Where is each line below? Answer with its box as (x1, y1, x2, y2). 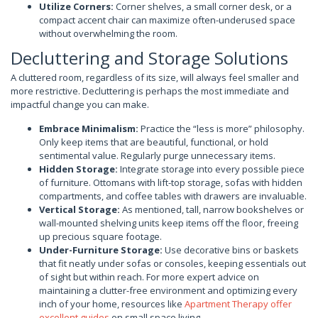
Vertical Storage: (39, 202, 120, 216)
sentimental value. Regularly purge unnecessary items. (39, 148, 275, 162)
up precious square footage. (39, 229, 162, 243)
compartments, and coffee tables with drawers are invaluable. (39, 189, 307, 202)
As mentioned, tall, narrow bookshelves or (120, 202, 304, 216)
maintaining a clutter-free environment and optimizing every (39, 283, 297, 297)
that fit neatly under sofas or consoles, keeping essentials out (39, 256, 306, 270)
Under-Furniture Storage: (39, 243, 163, 256)
